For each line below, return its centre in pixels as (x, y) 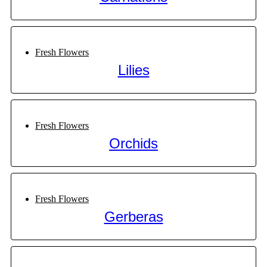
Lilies (133, 70)
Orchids (133, 144)
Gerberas (133, 217)
